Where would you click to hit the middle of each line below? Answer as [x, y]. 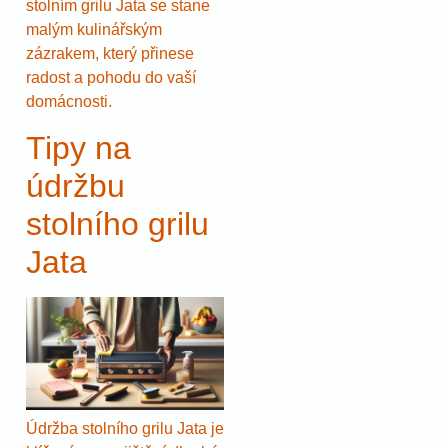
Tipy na [78, 147]
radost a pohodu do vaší [111, 78]
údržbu [75, 185]
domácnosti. [69, 102]
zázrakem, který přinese [110, 54]
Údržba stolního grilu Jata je [125, 428]
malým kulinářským [94, 30]
